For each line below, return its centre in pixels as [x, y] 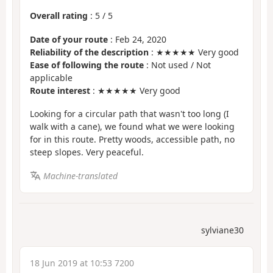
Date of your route [69, 39]
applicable [51, 77]
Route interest [60, 90]
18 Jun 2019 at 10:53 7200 [82, 263]
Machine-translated [80, 175]
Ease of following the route [87, 65]
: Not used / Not [177, 65]
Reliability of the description [89, 52]
